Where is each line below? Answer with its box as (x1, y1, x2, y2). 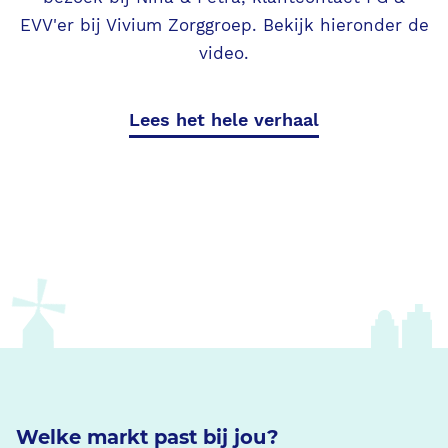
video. (199, 44, 249, 63)
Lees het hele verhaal (129, 108, 319, 130)
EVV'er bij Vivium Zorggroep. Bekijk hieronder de (19, 16, 429, 35)
